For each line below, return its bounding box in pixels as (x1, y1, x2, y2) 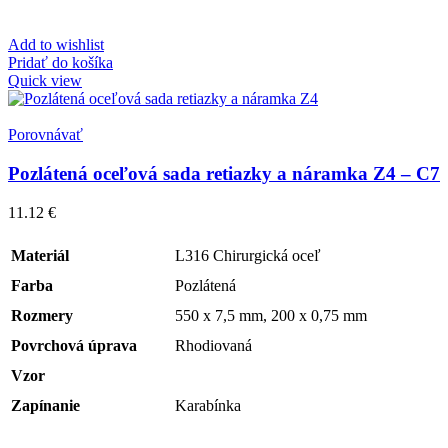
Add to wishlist (8, 36, 104, 54)
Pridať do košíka (8, 54, 113, 72)
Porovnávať (8, 126, 83, 144)
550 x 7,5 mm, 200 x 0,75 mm (175, 306, 367, 324)
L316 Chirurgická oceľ (175, 246, 321, 264)
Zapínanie (11, 396, 80, 414)
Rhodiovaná (175, 336, 252, 354)
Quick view (8, 72, 82, 90)
